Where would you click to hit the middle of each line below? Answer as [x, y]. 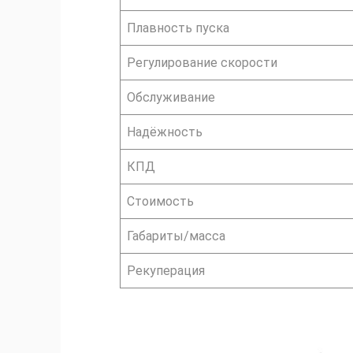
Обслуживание [171, 97]
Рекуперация [166, 270]
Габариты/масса [176, 236]
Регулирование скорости [202, 62]
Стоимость [160, 201]
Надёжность [165, 132]
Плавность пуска [178, 28]
